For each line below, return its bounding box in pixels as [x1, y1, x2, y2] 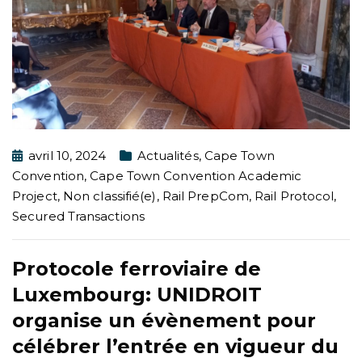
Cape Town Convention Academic [90, 168, 302, 184]
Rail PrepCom [162, 188, 249, 204]
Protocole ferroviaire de [12, 257, 261, 281]
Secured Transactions [12, 208, 145, 225]
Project [12, 188, 57, 204]
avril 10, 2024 [28, 148, 107, 164]
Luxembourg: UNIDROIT [12, 283, 262, 307]
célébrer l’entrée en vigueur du [12, 335, 339, 359]
